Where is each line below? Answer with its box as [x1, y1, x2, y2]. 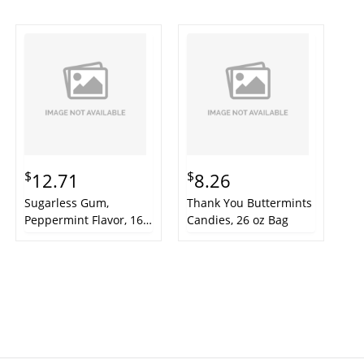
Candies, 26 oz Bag [187, 212, 288, 228]
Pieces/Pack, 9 [24, 229, 99, 245]
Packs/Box [24, 246, 78, 262]
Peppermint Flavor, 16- [24, 212, 147, 228]
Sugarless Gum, [24, 195, 109, 211]
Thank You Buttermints [187, 195, 312, 211]
